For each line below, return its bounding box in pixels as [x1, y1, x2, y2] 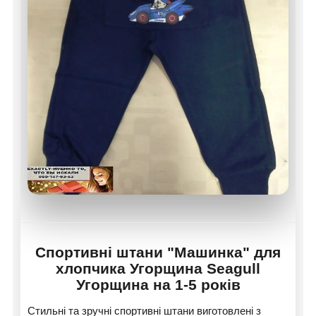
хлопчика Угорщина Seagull [56, 260, 260, 276]
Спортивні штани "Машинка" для [35, 243, 281, 260]
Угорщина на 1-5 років [75, 276, 241, 293]
